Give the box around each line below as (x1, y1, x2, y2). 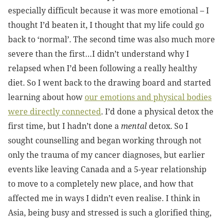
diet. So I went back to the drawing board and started (8, 77, 211, 89)
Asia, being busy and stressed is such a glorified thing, (8, 207, 212, 219)
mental (121, 120, 149, 132)
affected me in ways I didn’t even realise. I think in (8, 193, 200, 204)
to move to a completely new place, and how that (8, 178, 194, 190)
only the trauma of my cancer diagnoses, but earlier (8, 149, 205, 161)
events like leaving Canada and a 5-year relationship (8, 164, 207, 175)
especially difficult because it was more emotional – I (8, 5, 209, 16)
